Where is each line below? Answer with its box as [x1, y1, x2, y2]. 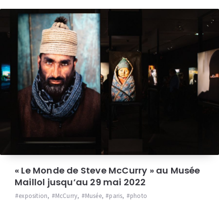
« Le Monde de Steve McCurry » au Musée [15, 164, 200, 176]
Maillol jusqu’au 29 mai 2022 [15, 175, 146, 188]
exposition [19, 191, 48, 200]
